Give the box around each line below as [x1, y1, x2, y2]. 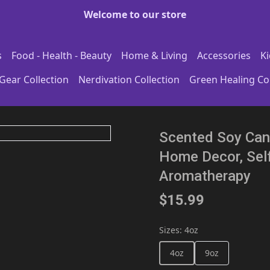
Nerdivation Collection [78, 73, 180, 86]
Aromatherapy [159, 168, 251, 184]
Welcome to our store [84, 8, 186, 21]
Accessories [197, 49, 251, 62]
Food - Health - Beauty [11, 49, 111, 62]
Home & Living [121, 49, 187, 62]
